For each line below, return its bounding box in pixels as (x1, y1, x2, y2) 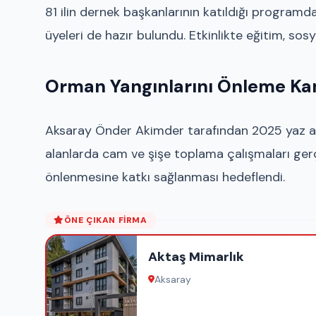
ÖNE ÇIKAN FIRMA (63, 214, 147, 226)
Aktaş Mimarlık (148, 248, 244, 265)
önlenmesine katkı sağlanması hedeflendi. (45, 168, 285, 186)
